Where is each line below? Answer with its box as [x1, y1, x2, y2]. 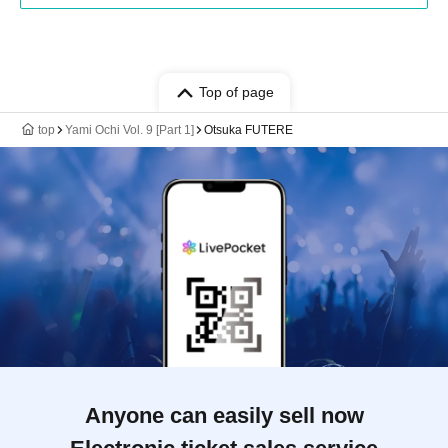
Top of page [198, 84, 274, 100]
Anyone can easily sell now [84, 403, 364, 428]
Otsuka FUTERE [204, 123, 293, 137]
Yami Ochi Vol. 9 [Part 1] [65, 123, 194, 137]
